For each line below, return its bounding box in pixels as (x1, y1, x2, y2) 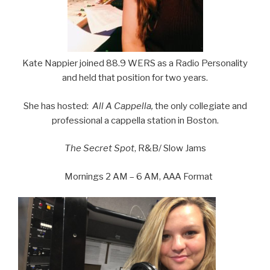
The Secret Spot (64, 143, 134, 154)
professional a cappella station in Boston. (51, 115, 219, 126)
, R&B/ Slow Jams (134, 143, 206, 154)
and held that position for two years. (62, 72, 208, 83)
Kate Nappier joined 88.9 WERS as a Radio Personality (22, 58, 248, 69)
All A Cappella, (92, 100, 155, 111)
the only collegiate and (154, 100, 247, 111)
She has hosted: (23, 100, 92, 111)
